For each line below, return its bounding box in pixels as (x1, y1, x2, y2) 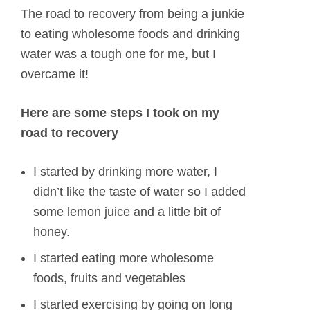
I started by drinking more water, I (33, 164, 217, 179)
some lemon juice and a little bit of (33, 204, 221, 219)
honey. (33, 224, 70, 239)
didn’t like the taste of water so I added (33, 184, 246, 199)
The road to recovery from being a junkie (21, 6, 244, 21)
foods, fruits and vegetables (33, 271, 185, 285)
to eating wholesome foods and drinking (21, 26, 240, 41)
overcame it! (21, 66, 89, 81)
